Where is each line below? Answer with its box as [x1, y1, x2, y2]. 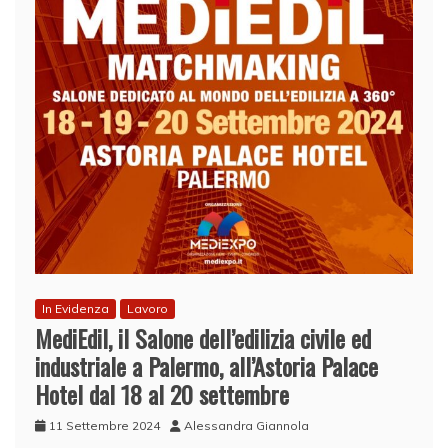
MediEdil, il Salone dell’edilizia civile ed [35, 320, 371, 357]
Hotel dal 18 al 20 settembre [35, 376, 289, 413]
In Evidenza [42, 301, 109, 317]
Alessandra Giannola [184, 418, 309, 434]
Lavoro [127, 301, 168, 317]
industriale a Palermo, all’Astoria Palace [35, 348, 378, 385]
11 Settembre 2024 [49, 418, 160, 434]
